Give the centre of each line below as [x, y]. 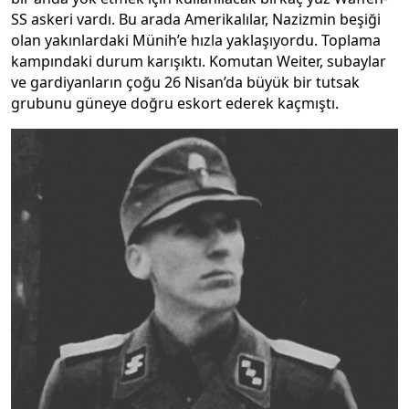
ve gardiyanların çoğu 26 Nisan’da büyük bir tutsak [185, 82]
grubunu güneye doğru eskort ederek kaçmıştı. [175, 103]
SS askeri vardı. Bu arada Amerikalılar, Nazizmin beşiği [196, 19]
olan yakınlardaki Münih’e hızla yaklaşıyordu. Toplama [196, 40]
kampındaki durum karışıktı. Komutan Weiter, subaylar [199, 61]
